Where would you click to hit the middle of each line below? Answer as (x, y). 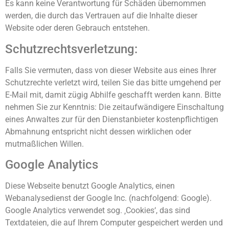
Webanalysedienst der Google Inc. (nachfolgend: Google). (108, 198)
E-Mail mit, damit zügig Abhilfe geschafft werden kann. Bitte (113, 95)
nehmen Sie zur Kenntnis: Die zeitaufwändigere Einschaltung (114, 107)
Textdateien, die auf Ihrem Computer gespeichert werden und (114, 223)
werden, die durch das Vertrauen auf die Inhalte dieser (101, 16)
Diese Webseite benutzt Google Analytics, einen (90, 186)
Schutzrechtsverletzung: (71, 49)
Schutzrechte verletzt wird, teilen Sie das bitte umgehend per (113, 82)
